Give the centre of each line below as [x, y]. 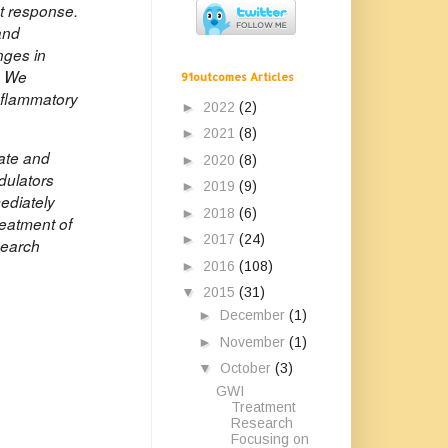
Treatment [263, 407]
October [247, 368]
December [254, 315]
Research [261, 423]
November [254, 341]
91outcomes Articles [237, 77]
